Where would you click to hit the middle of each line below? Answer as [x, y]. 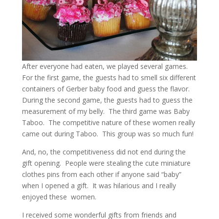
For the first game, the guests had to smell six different [109, 77]
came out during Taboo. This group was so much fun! [108, 133]
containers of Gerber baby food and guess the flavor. [107, 88]
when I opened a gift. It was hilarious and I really [99, 185]
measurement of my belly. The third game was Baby [106, 111]
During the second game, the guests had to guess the [107, 100]
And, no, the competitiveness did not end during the [104, 152]
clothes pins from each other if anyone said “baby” [101, 174]
